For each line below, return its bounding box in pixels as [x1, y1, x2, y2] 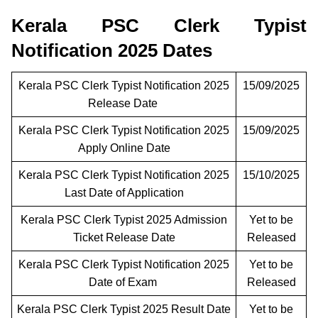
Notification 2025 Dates [11, 39, 212, 61]
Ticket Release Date [72, 231, 175, 243]
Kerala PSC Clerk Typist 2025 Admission [21, 213, 227, 226]
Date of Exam [88, 275, 160, 288]
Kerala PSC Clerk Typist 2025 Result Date [17, 302, 231, 315]
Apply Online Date [77, 141, 170, 154]
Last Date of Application [64, 186, 184, 199]
